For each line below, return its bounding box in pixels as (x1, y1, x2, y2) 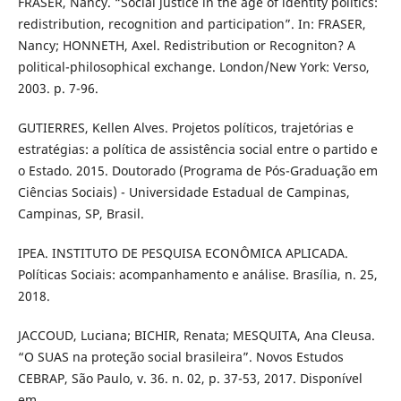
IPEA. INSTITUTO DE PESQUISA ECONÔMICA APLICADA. (17, 243, 348, 261)
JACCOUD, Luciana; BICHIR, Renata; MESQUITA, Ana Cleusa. (17, 326, 375, 344)
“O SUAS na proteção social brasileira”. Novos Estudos (17, 347, 344, 365)
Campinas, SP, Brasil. (17, 204, 144, 222)
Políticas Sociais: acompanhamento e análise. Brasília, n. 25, (17, 265, 378, 283)
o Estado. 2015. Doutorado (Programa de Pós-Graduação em (17, 161, 378, 179)
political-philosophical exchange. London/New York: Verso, (17, 57, 370, 75)
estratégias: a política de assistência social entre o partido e (17, 140, 378, 158)
